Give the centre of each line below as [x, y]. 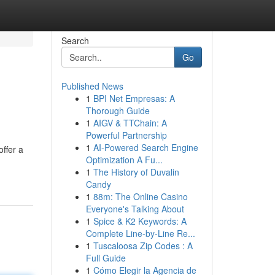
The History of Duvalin [136, 172]
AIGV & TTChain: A [130, 123]
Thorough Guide [118, 110]
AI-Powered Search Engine [145, 147]
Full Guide [106, 258]
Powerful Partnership [126, 135]
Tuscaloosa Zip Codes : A [143, 246]
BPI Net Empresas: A [134, 98]
